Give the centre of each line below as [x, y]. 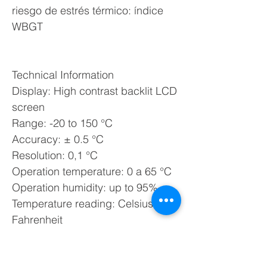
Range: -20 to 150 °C [62, 123]
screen [28, 107]
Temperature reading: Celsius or [89, 204]
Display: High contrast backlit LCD [94, 91]
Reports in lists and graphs [76, 236]
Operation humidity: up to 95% [85, 187]
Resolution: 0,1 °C [55, 155]
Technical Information [63, 75]
